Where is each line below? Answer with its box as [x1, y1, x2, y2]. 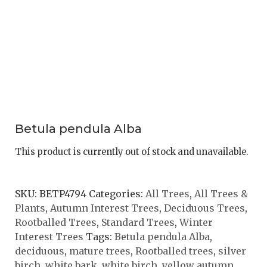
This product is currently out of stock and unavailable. [15, 147, 249, 158]
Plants [15, 201, 45, 214]
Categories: [89, 187, 145, 200]
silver [218, 244, 246, 257]
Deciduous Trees [164, 201, 245, 214]
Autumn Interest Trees [50, 201, 159, 214]
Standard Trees [101, 216, 175, 228]
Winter [179, 216, 213, 228]
